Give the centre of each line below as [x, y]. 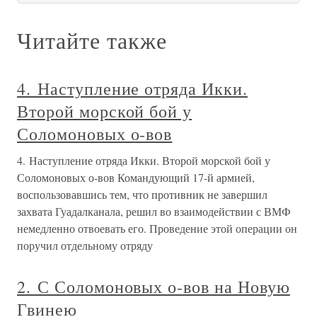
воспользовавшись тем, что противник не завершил [142, 194]
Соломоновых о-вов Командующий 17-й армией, [136, 177]
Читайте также [92, 40]
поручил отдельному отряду [85, 245]
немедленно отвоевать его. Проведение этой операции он [157, 228]
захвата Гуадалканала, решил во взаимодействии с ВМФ [154, 211]
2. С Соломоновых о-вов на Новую [154, 287]
